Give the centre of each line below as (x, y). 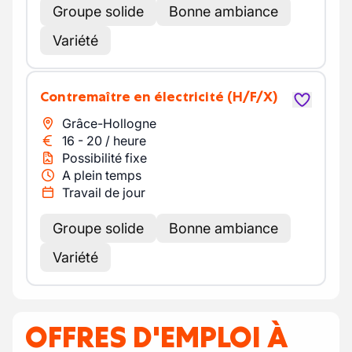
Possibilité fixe (104, 158)
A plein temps (102, 175)
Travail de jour (104, 192)
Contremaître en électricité (136, 97)
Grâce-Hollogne (109, 123)
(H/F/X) (252, 97)
